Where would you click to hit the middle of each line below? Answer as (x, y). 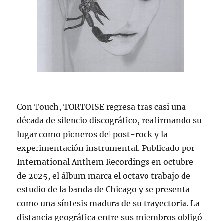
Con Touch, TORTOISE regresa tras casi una (102, 107)
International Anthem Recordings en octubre (105, 162)
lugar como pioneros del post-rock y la (92, 134)
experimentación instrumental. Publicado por (106, 148)
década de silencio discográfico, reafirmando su (110, 121)
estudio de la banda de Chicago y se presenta (104, 190)
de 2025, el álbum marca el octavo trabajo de (104, 176)
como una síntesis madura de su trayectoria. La (109, 203)
